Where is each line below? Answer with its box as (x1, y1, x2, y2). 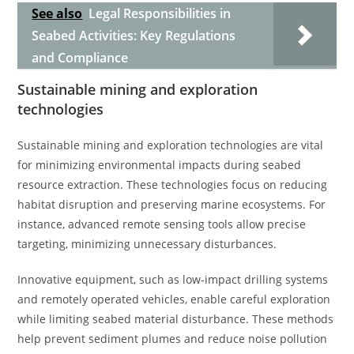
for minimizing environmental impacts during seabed (17, 157, 302, 172)
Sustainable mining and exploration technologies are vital (17, 137, 324, 153)
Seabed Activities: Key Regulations (32, 27, 236, 44)
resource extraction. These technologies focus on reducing (17, 177, 328, 192)
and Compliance (32, 49, 129, 66)
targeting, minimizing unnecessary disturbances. (17, 236, 277, 251)
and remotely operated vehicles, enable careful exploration (17, 292, 331, 307)
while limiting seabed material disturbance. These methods (17, 311, 334, 326)
